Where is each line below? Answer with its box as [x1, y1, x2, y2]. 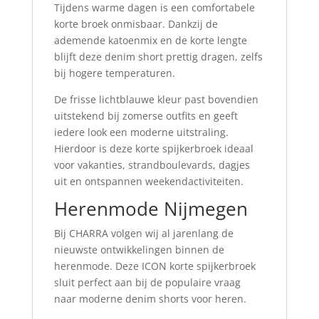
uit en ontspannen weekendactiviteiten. [53, 174, 244, 189]
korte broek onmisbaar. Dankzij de [53, 17, 218, 31]
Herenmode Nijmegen [53, 196, 248, 222]
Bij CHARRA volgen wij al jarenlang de [53, 226, 234, 241]
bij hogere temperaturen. [53, 66, 175, 80]
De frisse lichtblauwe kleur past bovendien [53, 93, 258, 107]
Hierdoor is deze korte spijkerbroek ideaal [53, 142, 253, 156]
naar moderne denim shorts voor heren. [53, 292, 246, 306]
